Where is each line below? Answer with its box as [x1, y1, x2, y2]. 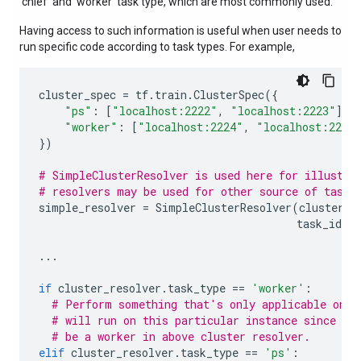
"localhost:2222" [112, 103, 218, 118]
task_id [297, 216, 342, 231]
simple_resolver [39, 200, 136, 215]
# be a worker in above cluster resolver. [52, 329, 310, 344]
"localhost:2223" [230, 103, 336, 118]
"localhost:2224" [138, 119, 243, 135]
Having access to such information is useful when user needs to [19, 24, 342, 37]
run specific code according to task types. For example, [19, 40, 295, 53]
